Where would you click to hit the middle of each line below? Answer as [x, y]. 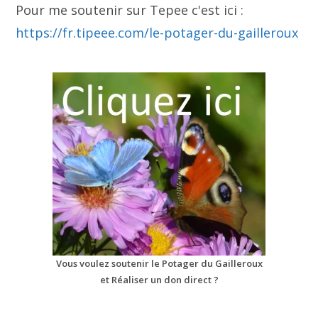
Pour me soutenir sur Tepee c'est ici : [130, 10]
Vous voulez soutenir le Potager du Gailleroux [159, 264]
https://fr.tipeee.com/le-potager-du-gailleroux [157, 33]
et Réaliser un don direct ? [159, 280]
